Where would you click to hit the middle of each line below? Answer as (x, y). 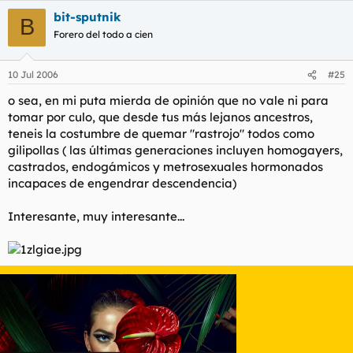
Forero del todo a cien (103, 34)
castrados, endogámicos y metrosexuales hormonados (165, 167)
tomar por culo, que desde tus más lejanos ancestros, (160, 117)
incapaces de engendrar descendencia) (122, 183)
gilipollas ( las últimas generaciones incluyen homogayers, (175, 150)
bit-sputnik (87, 17)
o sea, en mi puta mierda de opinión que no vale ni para (168, 100)
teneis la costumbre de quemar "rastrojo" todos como (161, 134)
